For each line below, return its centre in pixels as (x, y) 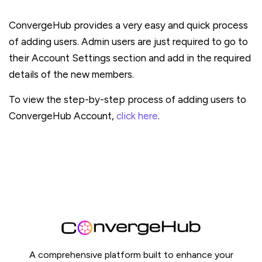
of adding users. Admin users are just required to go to (128, 41)
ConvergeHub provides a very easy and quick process (128, 25)
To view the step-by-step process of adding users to (127, 99)
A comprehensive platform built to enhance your (131, 255)
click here (137, 116)
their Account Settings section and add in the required (130, 58)
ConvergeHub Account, (63, 116)
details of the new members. (71, 74)
